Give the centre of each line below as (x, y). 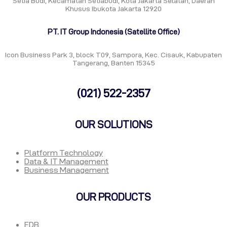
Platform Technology (64, 153)
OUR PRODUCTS (113, 197)
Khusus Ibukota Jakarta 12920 (113, 9)
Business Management (67, 170)
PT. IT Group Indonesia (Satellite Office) (113, 32)
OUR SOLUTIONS (113, 125)
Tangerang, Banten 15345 (113, 63)
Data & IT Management (66, 161)
